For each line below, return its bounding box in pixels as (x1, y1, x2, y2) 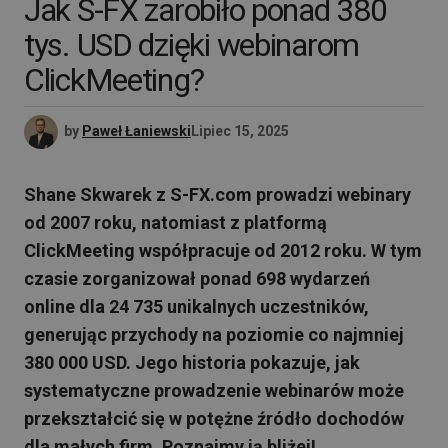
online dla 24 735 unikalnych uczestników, (24, 296, 369, 317)
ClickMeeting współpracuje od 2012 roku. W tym (24, 240, 422, 261)
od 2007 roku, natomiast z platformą (24, 212, 327, 233)
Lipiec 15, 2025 (191, 122, 289, 139)
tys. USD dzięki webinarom (24, 26, 359, 64)
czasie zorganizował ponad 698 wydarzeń (24, 268, 370, 289)
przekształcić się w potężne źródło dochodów (24, 408, 404, 429)
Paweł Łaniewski (82, 122, 191, 139)
